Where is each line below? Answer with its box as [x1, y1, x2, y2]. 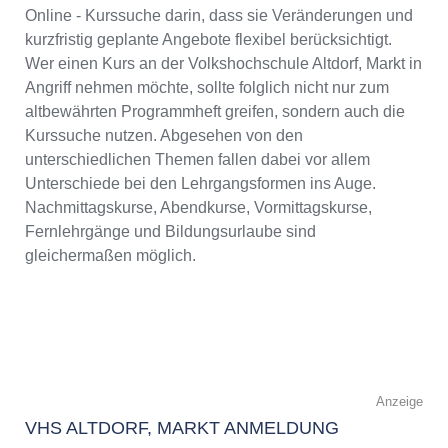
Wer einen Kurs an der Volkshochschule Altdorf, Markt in [25, 54, 422, 72]
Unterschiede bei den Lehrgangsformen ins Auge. [25, 174, 376, 192]
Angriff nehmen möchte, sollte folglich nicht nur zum [25, 78, 389, 96]
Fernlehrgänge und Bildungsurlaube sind [25, 222, 316, 240]
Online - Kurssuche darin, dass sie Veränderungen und [25, 6, 413, 24]
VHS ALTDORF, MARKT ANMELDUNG [25, 417, 339, 438]
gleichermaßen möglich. [25, 246, 196, 264]
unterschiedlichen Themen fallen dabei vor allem [25, 150, 370, 168]
